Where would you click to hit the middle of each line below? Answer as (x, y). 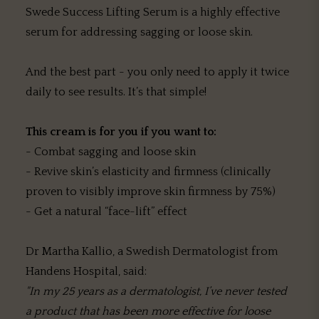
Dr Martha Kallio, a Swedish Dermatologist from (152, 251)
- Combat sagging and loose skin (111, 152)
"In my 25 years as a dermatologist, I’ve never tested (156, 291)
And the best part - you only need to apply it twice (157, 72)
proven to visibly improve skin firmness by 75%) (151, 192)
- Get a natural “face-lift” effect (106, 211)
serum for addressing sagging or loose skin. (139, 32)
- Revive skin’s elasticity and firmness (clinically (148, 172)
